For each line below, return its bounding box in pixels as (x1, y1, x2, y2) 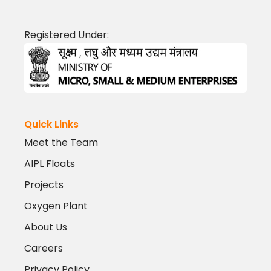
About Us (24, 220, 67, 235)
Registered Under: (24, 28, 109, 42)
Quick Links (24, 117, 79, 132)
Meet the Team (24, 135, 98, 150)
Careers (24, 241, 63, 256)
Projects (24, 178, 64, 192)
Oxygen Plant (24, 199, 88, 214)
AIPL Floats (24, 157, 75, 171)
